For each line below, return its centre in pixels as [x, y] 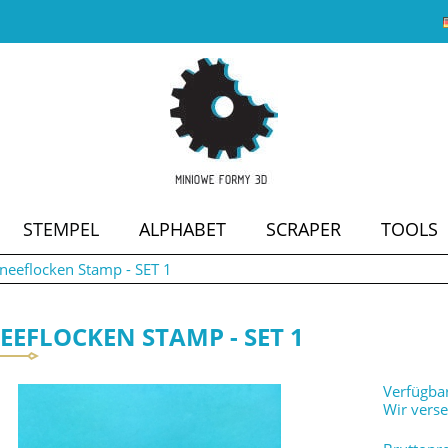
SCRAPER [303, 229]
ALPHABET [182, 229]
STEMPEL [61, 229]
